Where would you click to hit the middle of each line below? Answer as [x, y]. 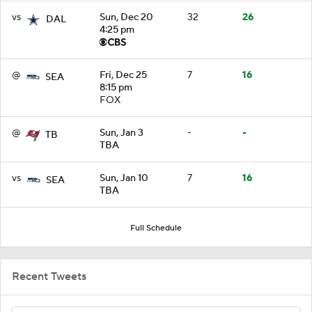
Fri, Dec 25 [123, 75]
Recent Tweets [49, 276]
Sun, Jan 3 [122, 133]
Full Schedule [156, 228]
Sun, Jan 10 [124, 178]
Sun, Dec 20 [126, 17]
